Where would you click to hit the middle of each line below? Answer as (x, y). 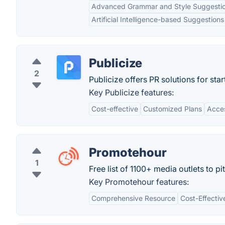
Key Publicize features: (131, 92)
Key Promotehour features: (139, 182)
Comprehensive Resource (133, 198)
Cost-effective (115, 109)
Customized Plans (173, 109)
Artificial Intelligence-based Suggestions (158, 19)
